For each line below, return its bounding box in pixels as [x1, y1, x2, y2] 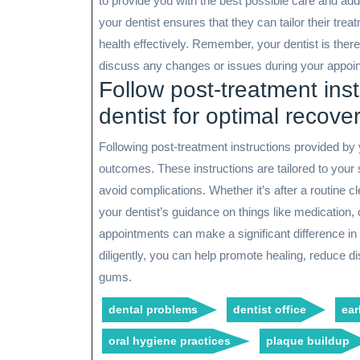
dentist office [233, 302, 306, 316]
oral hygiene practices [108, 333, 231, 347]
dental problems [108, 302, 198, 316]
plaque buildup [266, 333, 350, 347]
